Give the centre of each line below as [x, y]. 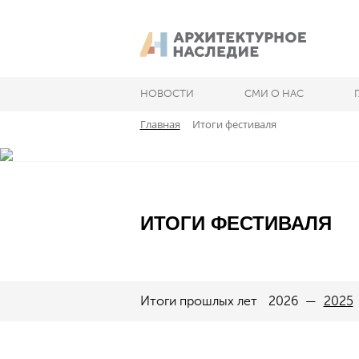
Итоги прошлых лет [200, 301]
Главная [160, 124]
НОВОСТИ [167, 93]
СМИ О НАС [274, 93]
